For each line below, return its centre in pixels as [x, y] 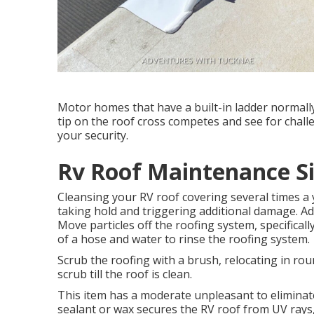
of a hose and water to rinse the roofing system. [184, 239]
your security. [93, 135]
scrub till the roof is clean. [125, 274]
